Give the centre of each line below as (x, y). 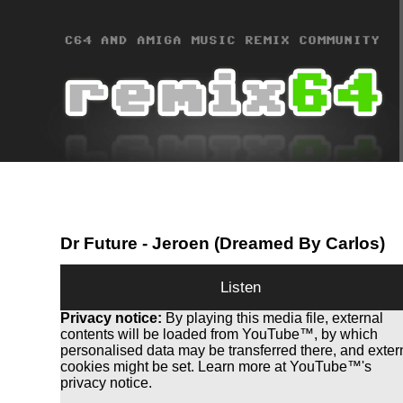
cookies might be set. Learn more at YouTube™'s (216, 367)
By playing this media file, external (273, 318)
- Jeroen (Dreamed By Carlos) (262, 243)
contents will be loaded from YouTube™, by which (219, 335)
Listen (240, 287)
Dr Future (99, 243)
